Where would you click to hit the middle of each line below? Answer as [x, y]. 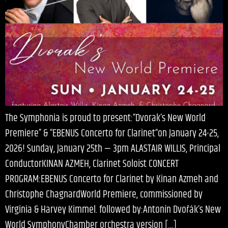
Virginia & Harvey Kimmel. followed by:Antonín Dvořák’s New [113, 210]
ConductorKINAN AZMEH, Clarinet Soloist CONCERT [92, 164]
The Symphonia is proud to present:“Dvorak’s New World [105, 119]
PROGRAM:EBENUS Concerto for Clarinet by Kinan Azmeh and [112, 180]
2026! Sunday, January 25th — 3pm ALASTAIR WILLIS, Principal [113, 149]
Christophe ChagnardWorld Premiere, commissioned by [104, 195]
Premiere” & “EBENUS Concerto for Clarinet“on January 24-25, [112, 134]
